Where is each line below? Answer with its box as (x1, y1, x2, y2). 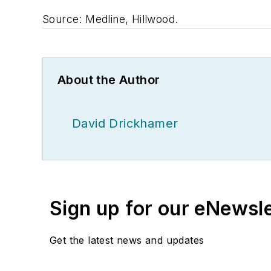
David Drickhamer (72, 116, 178, 131)
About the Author (57, 72, 160, 87)
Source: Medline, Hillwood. (42, 12, 178, 25)
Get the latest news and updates (50, 233, 204, 246)
